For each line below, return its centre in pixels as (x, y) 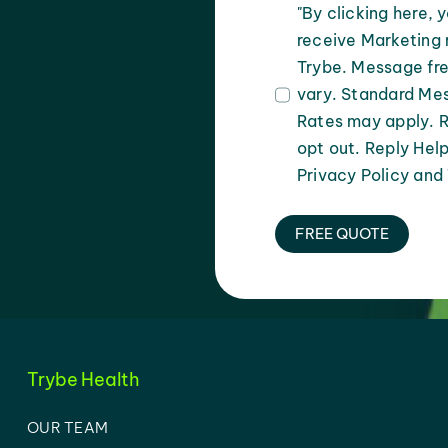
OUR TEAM (67, 428)
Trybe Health (83, 380)
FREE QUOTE (342, 234)
